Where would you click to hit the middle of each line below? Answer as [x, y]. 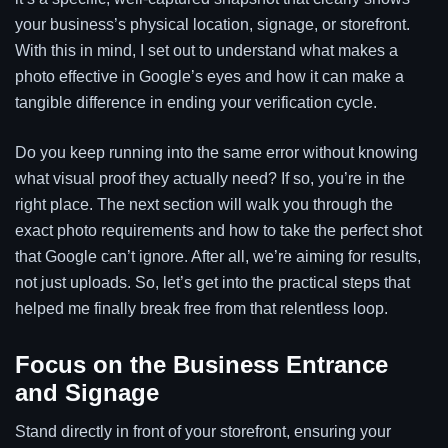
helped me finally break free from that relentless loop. [201, 308]
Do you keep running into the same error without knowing [216, 152]
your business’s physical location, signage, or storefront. [212, 24]
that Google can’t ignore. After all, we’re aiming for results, [218, 256]
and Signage [87, 392]
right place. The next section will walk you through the [204, 204]
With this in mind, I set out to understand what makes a [206, 50]
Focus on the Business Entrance [201, 364]
